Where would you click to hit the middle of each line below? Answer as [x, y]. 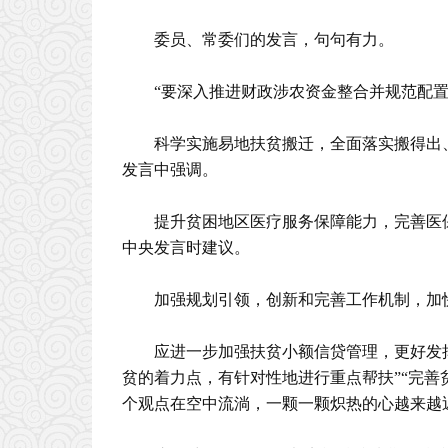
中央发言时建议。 [186, 247]
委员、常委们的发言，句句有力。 [274, 39]
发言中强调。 [170, 169]
